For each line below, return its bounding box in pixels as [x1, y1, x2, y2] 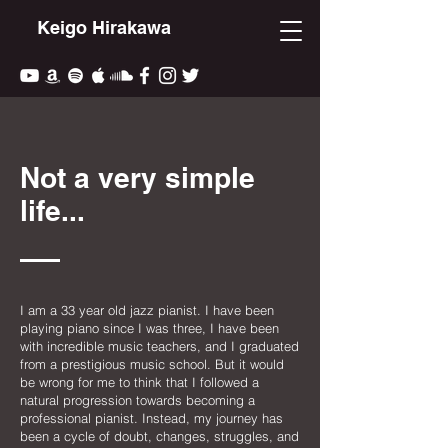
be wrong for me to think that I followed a [20, 374, 259, 390]
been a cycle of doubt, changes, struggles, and [20, 428, 299, 444]
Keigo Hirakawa [36, 17, 171, 38]
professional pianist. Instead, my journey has [20, 410, 283, 426]
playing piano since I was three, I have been [20, 320, 279, 336]
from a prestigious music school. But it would [20, 356, 284, 372]
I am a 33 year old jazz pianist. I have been [20, 302, 274, 318]
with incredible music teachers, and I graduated [20, 338, 299, 354]
